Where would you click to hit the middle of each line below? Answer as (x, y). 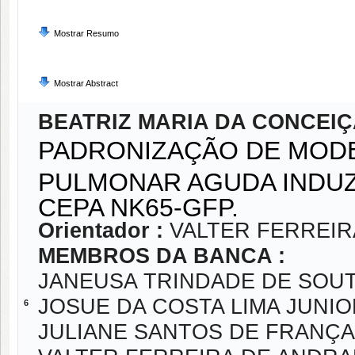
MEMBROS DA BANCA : (162, 256)
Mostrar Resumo (86, 33)
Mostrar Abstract (86, 83)
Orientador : (104, 231)
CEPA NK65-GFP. (145, 205)
